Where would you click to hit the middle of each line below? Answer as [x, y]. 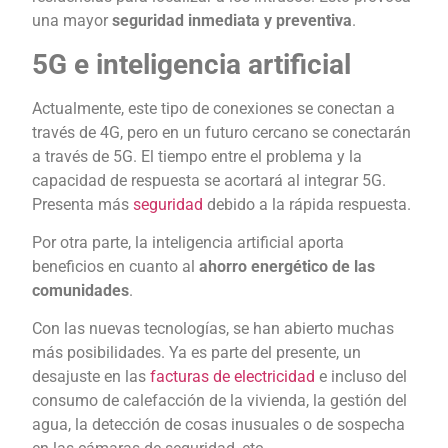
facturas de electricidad [232, 377]
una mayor [72, 21]
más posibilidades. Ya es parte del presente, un [196, 353]
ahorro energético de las [287, 267]
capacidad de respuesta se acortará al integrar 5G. [209, 180]
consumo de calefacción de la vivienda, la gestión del [219, 401]
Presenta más [82, 204]
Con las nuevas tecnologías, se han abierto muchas [213, 329]
